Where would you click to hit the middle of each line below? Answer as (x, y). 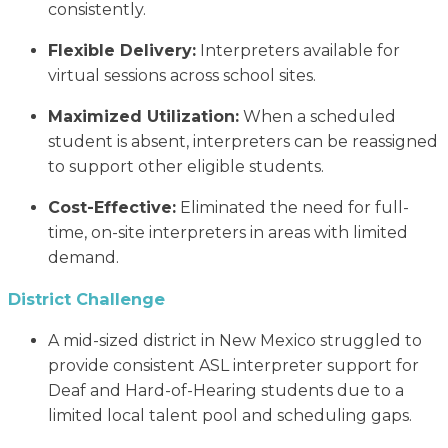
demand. (83, 257)
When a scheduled (317, 116)
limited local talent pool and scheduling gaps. (230, 416)
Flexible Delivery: (122, 50)
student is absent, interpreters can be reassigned (243, 141)
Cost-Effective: (112, 207)
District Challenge (86, 299)
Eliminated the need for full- (292, 207)
